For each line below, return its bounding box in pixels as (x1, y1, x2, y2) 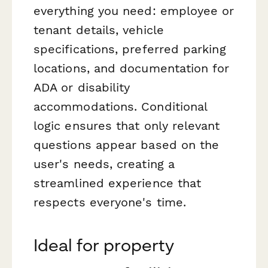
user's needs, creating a (33, 156, 175, 171)
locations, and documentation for (33, 60, 230, 75)
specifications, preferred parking (33, 41, 226, 56)
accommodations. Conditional (33, 99, 208, 114)
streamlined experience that (33, 175, 202, 190)
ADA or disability (33, 80, 130, 95)
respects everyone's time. (33, 194, 187, 209)
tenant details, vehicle (33, 22, 164, 37)
